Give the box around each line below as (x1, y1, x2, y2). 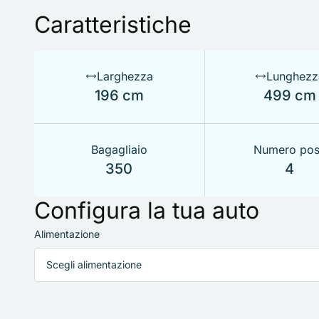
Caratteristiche (34, 10, 192, 38)
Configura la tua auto (34, 196, 259, 224)
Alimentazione (34, 227, 100, 240)
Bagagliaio (90, 142, 147, 157)
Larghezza (96, 68, 153, 83)
